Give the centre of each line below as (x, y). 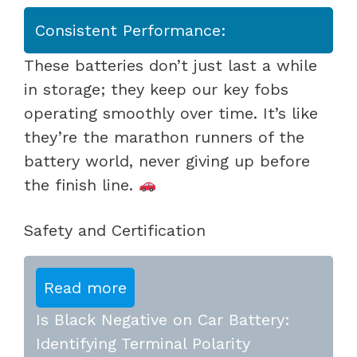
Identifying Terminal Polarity (143, 343)
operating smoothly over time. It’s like (171, 113)
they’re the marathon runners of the (164, 137)
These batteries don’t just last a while (171, 65)
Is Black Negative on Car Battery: (163, 319)
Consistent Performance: (131, 30)
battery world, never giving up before (167, 161)
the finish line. (81, 184)
